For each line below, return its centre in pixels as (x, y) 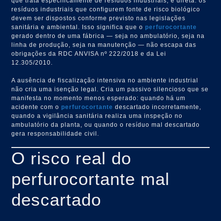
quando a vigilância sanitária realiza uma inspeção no (97, 116)
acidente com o (37, 107)
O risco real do (72, 158)
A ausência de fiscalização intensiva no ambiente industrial (105, 80)
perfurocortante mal (91, 179)
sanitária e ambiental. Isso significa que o (78, 27)
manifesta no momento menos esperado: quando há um (99, 98)
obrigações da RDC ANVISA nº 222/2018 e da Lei (89, 54)
